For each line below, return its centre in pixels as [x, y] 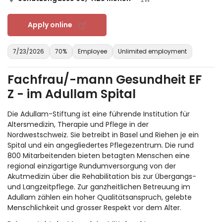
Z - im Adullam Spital [72, 94]
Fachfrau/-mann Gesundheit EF [105, 80]
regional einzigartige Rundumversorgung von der [92, 166]
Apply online [50, 25]
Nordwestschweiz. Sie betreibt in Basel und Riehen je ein [103, 135]
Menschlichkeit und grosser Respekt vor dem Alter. [94, 208]
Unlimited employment [152, 52]
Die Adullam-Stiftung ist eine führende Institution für [99, 114]
